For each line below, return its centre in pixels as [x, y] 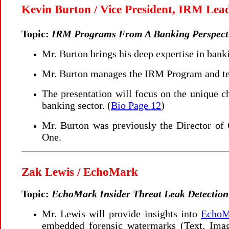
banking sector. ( [76, 105]
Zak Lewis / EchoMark [80, 172]
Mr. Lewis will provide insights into [121, 214]
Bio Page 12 [136, 105]
